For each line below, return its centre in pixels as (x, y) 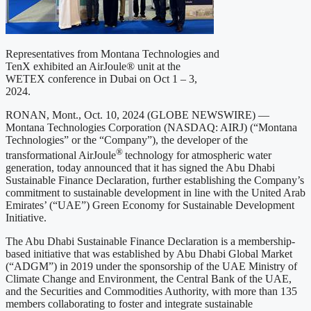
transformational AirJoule (61, 155)
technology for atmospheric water (198, 155)
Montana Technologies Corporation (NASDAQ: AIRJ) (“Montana (151, 128)
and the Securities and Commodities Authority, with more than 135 (151, 292)
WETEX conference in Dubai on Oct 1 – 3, (101, 79)
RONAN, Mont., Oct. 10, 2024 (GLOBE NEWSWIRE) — (137, 115)
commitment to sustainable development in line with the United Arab (155, 193)
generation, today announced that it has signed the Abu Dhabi (140, 168)
